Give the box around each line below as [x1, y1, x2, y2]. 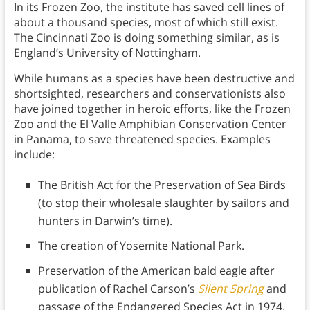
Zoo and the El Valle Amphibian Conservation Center [13, 116, 286, 131]
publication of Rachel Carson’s [37, 280, 198, 296]
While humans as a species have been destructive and [13, 70, 295, 86]
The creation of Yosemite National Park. [37, 237, 244, 253]
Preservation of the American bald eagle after [37, 262, 275, 278]
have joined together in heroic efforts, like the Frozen [13, 100, 291, 116]
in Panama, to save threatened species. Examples [13, 131, 271, 147]
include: [13, 146, 55, 162]
